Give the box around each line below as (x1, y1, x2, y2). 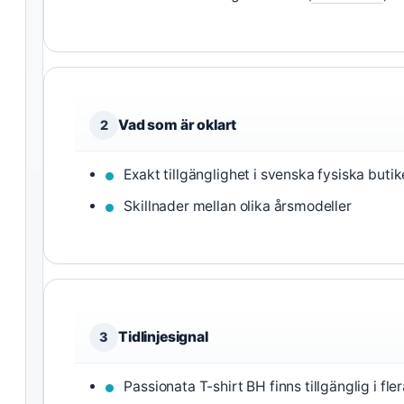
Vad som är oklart (118, 116, 237, 133)
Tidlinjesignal (118, 328, 208, 345)
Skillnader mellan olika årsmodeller (124, 197, 352, 215)
